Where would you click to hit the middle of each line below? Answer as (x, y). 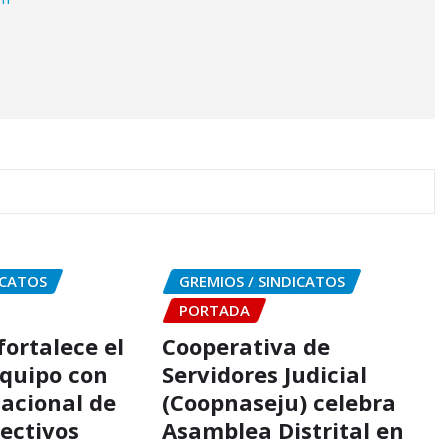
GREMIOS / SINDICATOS (261, 280)
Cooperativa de (245, 346)
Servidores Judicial (264, 374)
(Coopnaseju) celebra (278, 402)
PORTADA (214, 309)
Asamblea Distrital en (282, 430)
